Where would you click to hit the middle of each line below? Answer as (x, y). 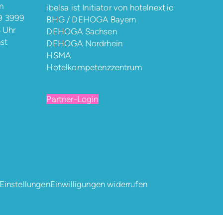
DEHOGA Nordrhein (85, 43)
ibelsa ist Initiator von (88, 7)
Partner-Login (72, 99)
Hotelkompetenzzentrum (94, 67)
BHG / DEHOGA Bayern (91, 19)
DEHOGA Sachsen (82, 31)
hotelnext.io (152, 7)
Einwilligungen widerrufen (99, 184)
